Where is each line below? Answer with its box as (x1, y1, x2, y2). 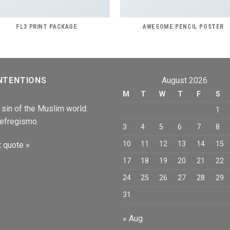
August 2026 (161, 75, 207, 86)
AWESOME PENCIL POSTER (143, 23, 224, 31)
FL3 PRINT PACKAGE (16, 23, 78, 31)
